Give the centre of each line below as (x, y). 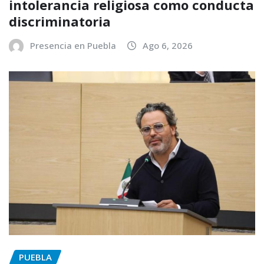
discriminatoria (60, 21)
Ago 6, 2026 (168, 45)
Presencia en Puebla (73, 45)
